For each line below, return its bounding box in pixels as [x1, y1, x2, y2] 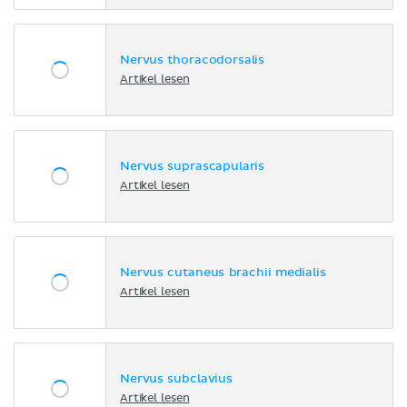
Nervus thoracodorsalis [120, 55, 265, 67]
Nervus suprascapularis [120, 161, 265, 174]
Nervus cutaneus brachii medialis [120, 267, 326, 280]
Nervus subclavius [120, 373, 233, 386]
